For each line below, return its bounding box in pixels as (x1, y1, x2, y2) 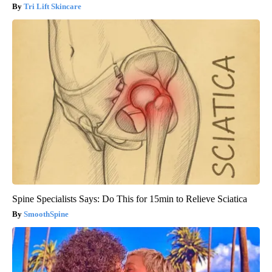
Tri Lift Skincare (24, 2, 81, 12)
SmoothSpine (24, 209, 69, 219)
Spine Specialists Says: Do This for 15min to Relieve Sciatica (12, 194, 247, 205)
